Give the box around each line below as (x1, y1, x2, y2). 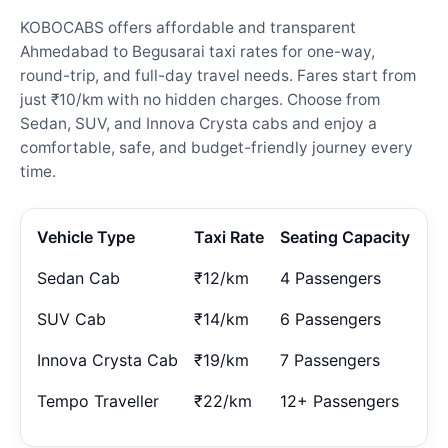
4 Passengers (280, 267, 381, 288)
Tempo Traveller (37, 390, 159, 411)
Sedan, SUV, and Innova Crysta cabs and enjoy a (20, 113, 377, 133)
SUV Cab (37, 308, 106, 329)
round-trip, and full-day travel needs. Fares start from (20, 65, 416, 85)
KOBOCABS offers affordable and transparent (20, 17, 356, 37)
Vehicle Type (37, 226, 135, 247)
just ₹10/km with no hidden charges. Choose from (20, 89, 380, 109)
